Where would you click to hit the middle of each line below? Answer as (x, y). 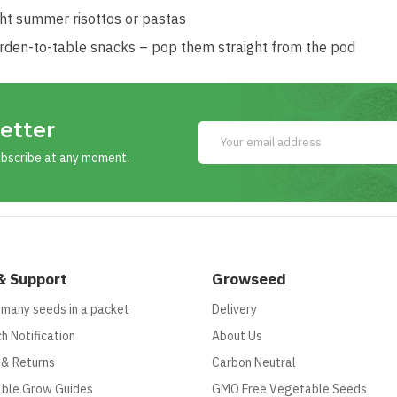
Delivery (234, 309)
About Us (237, 335)
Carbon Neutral (254, 362)
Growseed (249, 279)
